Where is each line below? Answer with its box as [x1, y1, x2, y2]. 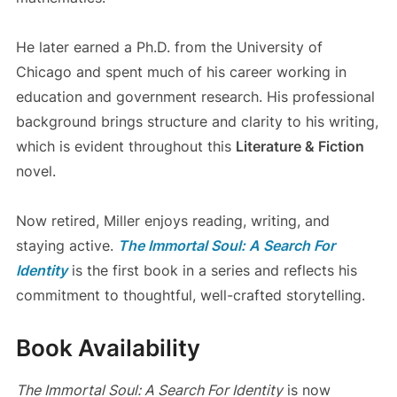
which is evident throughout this [15, 136, 236, 155]
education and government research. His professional [15, 87, 375, 105]
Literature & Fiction [235, 136, 364, 155]
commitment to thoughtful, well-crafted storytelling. [15, 285, 365, 304]
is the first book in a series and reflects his [66, 261, 357, 279]
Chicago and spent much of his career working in [15, 62, 346, 81]
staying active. [15, 236, 118, 254]
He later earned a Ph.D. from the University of [15, 37, 323, 56]
